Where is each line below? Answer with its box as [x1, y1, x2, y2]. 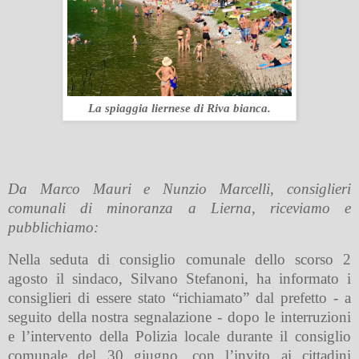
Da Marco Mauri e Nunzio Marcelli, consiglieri [8, 179, 351, 197]
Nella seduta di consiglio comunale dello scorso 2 [8, 250, 351, 268]
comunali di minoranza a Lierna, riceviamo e [8, 199, 351, 216]
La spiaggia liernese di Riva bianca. [88, 101, 271, 115]
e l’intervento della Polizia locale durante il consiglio [8, 327, 351, 345]
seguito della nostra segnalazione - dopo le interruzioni [8, 308, 351, 325]
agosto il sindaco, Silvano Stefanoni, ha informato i [8, 269, 351, 287]
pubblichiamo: [8, 218, 99, 236]
